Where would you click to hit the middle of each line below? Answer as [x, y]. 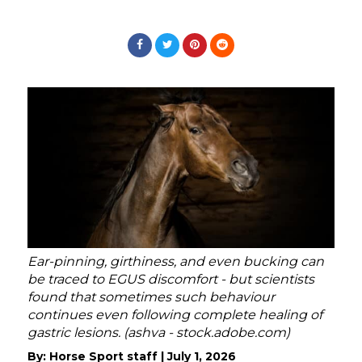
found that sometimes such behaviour [151, 297]
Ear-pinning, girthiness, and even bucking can [176, 261]
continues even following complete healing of [175, 314]
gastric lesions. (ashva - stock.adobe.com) [159, 332]
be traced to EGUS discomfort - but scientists [171, 279]
